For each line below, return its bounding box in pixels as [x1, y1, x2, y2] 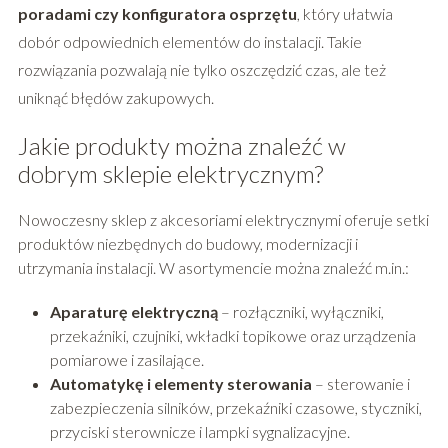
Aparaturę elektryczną [49, 302, 218, 322]
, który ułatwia [296, 4, 393, 24]
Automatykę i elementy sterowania [49, 374, 312, 394]
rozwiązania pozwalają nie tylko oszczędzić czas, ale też [17, 60, 386, 80]
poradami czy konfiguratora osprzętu [17, 4, 297, 24]
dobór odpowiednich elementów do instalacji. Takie [17, 32, 362, 52]
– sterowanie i [311, 374, 410, 394]
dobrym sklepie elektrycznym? [17, 159, 323, 189]
